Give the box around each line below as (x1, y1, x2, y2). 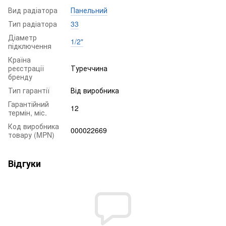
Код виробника (8, 121, 59, 131)
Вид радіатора (8, 5, 58, 15)
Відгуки (8, 156, 41, 170)
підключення (8, 40, 51, 51)
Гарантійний (8, 98, 49, 109)
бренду (8, 71, 32, 82)
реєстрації (8, 63, 44, 73)
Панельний (71, 5, 107, 15)
